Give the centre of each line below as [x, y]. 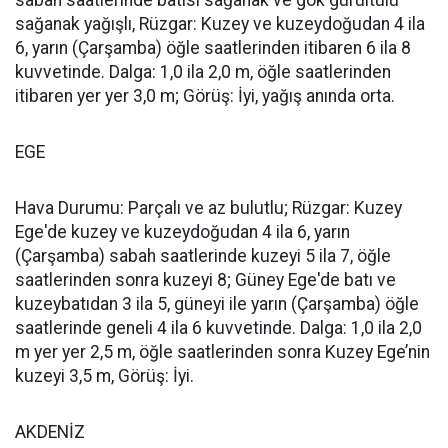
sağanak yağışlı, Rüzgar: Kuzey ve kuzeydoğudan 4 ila [220, 24]
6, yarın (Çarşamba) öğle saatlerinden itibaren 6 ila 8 [213, 48]
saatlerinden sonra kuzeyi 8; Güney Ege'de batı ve [205, 280]
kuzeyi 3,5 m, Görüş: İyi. [104, 376]
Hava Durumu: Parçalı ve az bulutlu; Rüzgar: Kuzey [208, 208]
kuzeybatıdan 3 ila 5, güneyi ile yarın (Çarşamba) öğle [217, 304]
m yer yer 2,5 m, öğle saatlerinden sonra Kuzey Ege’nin [222, 352]
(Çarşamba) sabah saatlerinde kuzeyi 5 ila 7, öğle [203, 256]
